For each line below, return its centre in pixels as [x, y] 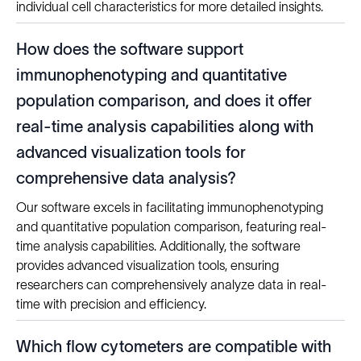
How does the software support [130, 50]
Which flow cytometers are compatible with [174, 347]
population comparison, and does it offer [164, 101]
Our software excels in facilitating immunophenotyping [170, 207]
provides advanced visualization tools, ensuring [147, 266]
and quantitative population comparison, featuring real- [171, 227]
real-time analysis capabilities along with [165, 127]
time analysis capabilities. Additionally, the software [158, 246]
